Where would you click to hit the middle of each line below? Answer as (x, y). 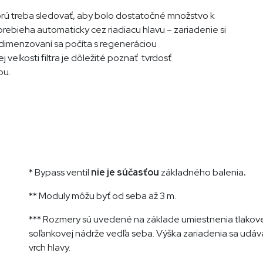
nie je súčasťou (125, 172)
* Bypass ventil (59, 172)
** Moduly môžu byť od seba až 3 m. (102, 195)
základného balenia (202, 172)
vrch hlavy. (50, 247)
